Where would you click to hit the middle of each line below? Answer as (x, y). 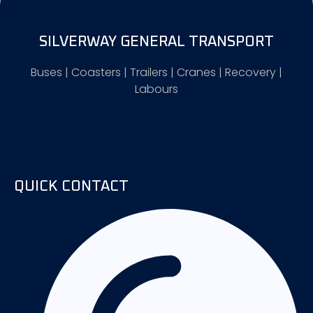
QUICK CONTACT (71, 187)
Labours (156, 89)
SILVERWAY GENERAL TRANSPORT (156, 41)
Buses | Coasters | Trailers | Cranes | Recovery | (156, 72)
